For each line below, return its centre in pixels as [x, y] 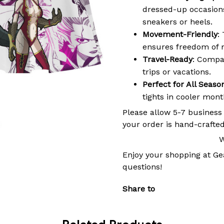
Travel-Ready [167, 59]
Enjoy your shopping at [168, 154]
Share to [139, 189]
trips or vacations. [177, 72]
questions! [142, 166]
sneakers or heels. [177, 22]
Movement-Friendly [180, 34]
